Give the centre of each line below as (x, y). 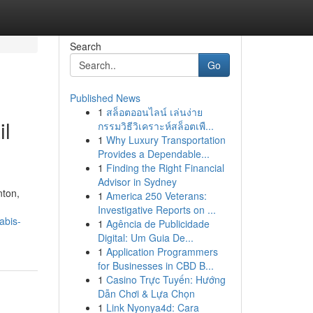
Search (85, 46)
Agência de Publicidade (158, 224)
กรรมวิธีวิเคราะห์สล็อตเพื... (155, 126)
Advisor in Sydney (137, 182)
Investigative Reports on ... (156, 210)
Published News (105, 98)
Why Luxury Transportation (166, 140)
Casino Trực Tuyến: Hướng (166, 279)
